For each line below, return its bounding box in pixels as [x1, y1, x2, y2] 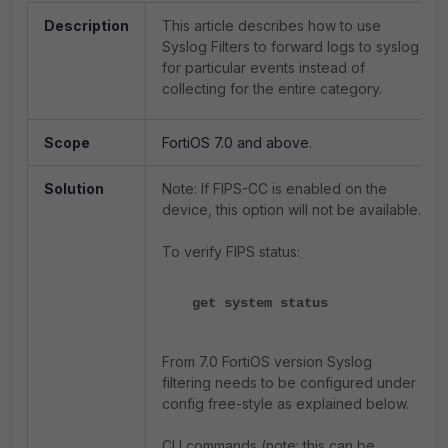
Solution [44, 180, 104, 197]
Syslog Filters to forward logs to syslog [162, 38, 419, 55]
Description [44, 17, 129, 34]
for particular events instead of [162, 59, 365, 76]
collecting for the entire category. [162, 80, 382, 97]
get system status [192, 295, 328, 311]
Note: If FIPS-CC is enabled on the [162, 180, 387, 197]
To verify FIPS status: [162, 243, 300, 260]
